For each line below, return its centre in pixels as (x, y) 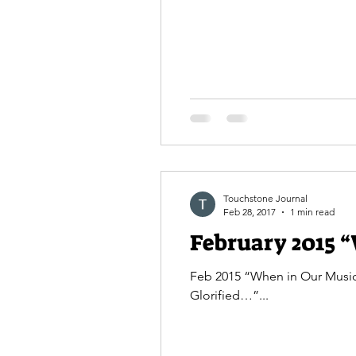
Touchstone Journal (265, 198)
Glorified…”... (229, 295)
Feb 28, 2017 (250, 212)
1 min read (312, 212)
